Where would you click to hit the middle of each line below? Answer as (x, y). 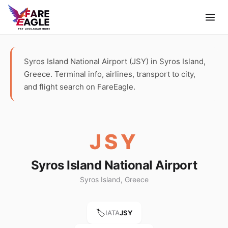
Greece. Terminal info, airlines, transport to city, (110, 74)
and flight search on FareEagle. (80, 87)
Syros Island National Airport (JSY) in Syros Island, (115, 61)
